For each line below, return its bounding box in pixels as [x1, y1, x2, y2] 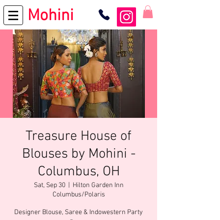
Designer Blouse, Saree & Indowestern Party [14, 208, 143, 217]
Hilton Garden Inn [72, 181, 124, 190]
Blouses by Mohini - [22, 146, 136, 163]
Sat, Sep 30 [33, 181, 65, 190]
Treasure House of [26, 128, 132, 145]
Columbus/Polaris [52, 191, 105, 199]
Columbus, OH [37, 164, 120, 181]
